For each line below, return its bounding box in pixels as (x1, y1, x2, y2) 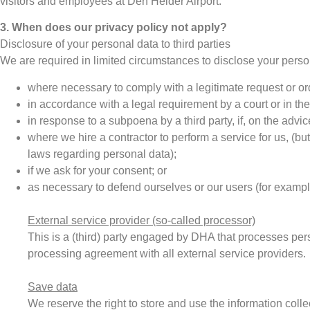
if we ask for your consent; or (28, 164, 167, 176)
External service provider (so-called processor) (28, 214, 255, 226)
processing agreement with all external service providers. (28, 247, 306, 259)
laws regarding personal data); (28, 147, 176, 160)
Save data (28, 280, 77, 293)
